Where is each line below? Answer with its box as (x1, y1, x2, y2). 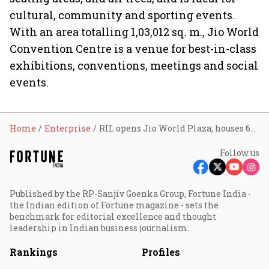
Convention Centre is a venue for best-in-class (10, 41, 256, 56)
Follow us (220, 147, 259, 159)
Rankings (10, 246, 58, 258)
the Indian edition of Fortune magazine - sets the (10, 199, 219, 211)
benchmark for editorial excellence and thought (10, 211, 216, 222)
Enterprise (44, 122, 91, 134)
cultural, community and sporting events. (10, 8, 235, 22)
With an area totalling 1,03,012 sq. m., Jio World (10, 25, 259, 39)
